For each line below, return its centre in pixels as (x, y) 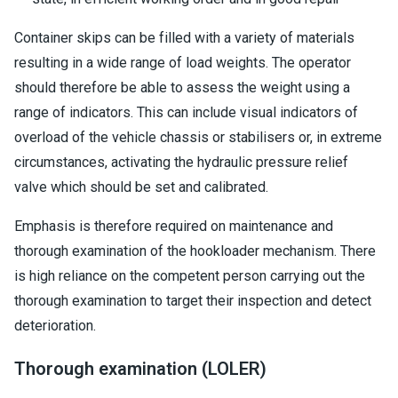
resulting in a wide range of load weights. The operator (183, 63)
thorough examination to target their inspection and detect (193, 301)
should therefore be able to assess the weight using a (182, 88)
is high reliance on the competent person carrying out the (190, 276)
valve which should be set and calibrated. (141, 187)
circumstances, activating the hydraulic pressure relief (181, 162)
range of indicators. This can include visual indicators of (186, 112)
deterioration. (55, 326)
